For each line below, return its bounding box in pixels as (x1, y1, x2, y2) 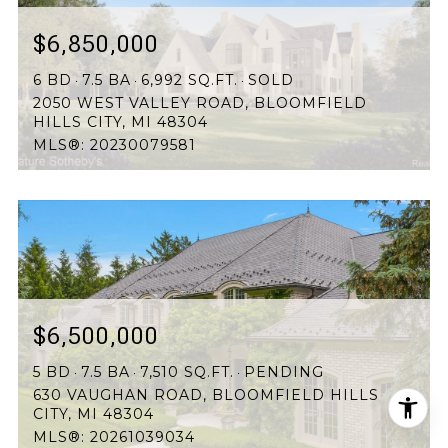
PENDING (244, 363, 324, 382)
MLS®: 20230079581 (33, 136, 196, 155)
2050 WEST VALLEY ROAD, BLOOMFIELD (33, 94, 367, 113)
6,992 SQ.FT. (141, 71, 238, 90)
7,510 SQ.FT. (140, 363, 234, 382)
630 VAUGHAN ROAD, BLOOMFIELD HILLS (33, 386, 379, 405)
